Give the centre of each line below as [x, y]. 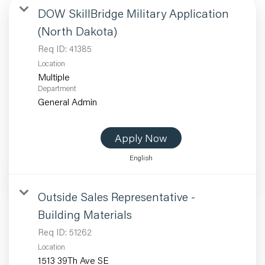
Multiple [54, 76]
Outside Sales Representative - [117, 196]
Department [57, 88]
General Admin [67, 101]
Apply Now [141, 138]
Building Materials [85, 214]
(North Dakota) [77, 30]
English [141, 157]
